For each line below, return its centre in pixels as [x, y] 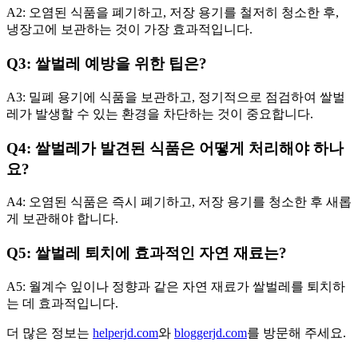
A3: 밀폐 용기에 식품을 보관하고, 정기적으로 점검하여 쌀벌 [176, 97]
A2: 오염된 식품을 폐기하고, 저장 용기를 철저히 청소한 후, [173, 13]
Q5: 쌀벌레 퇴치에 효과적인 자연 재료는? [147, 253]
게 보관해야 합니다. [62, 219]
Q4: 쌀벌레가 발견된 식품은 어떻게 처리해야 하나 [175, 148]
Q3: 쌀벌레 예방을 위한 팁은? [107, 64]
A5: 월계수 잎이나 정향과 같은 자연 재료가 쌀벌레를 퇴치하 [176, 286]
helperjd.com [125, 332]
